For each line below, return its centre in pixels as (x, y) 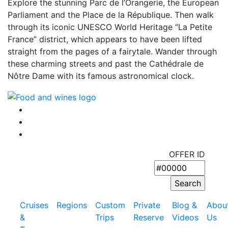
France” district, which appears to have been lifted (105, 39)
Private (147, 205)
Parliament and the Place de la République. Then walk (111, 15)
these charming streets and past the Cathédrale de (106, 64)
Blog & (184, 205)
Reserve (149, 217)
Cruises (34, 205)
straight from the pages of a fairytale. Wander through (112, 51)
